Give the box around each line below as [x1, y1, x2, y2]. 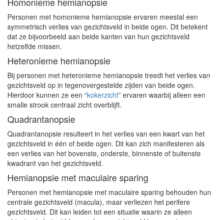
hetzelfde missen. [7, 41, 62, 51]
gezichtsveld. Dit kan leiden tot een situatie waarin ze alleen [7, 207, 192, 217]
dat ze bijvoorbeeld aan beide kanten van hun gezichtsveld [7, 31, 190, 41]
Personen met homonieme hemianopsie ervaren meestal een [7, 12, 198, 22]
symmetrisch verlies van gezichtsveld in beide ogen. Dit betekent [7, 22, 208, 31]
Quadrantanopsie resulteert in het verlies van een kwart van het [7, 129, 205, 138]
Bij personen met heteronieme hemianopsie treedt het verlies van [7, 70, 210, 80]
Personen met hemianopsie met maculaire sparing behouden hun [7, 187, 211, 197]
